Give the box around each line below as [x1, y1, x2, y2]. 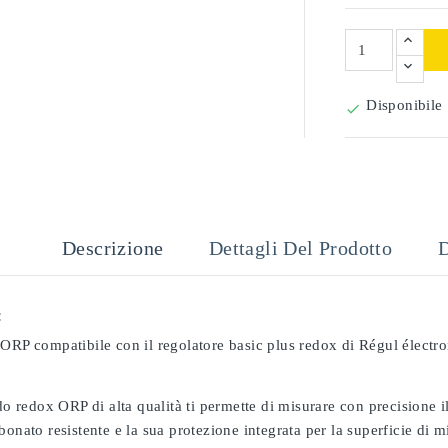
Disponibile [366, 97, 443, 113]
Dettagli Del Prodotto [208, 237, 393, 259]
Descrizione [62, 237, 164, 259]
